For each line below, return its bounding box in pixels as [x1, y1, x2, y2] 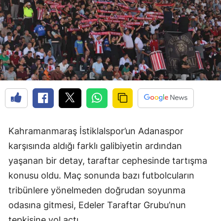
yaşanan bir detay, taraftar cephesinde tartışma [8, 155, 207, 166]
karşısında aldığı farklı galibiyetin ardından [8, 141, 182, 151]
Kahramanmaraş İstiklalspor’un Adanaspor [8, 126, 184, 137]
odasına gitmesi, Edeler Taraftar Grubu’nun [8, 200, 186, 211]
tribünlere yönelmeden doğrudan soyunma [8, 185, 185, 196]
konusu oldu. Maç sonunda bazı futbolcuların [8, 170, 194, 181]
